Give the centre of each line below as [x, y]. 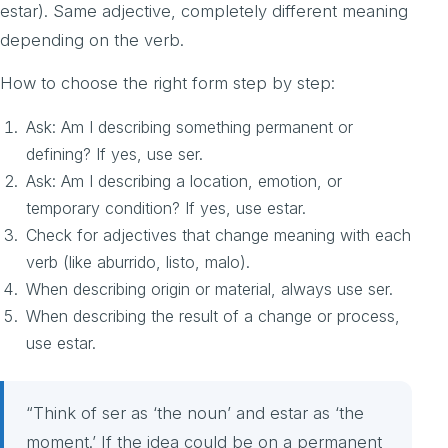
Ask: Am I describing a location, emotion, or [184, 181]
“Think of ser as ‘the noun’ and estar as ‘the [195, 413]
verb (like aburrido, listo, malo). [138, 262]
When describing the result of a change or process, [213, 316]
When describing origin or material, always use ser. [209, 289]
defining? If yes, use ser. [114, 154]
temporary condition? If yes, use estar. [166, 208]
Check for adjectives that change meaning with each [218, 235]
